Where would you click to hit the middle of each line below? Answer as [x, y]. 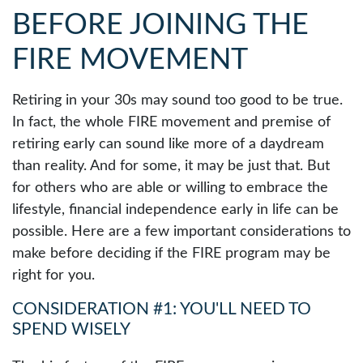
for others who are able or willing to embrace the [170, 188]
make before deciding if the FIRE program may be [171, 254]
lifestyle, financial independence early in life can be [175, 210]
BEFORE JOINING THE [160, 25]
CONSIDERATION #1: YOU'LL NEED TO [162, 309]
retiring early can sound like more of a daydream [168, 144]
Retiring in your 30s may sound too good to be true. [177, 100]
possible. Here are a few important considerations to [181, 232]
